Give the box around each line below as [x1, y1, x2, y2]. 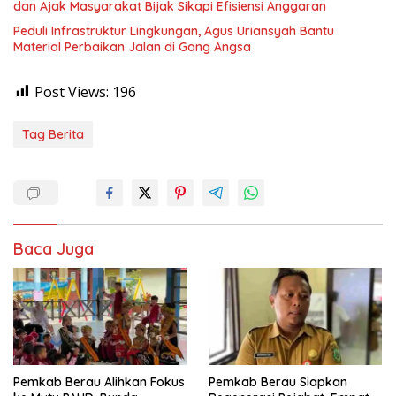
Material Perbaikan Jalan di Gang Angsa [13, 38, 251, 55]
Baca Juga [13, 238, 94, 259]
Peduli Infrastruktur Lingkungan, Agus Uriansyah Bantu [13, 22, 334, 39]
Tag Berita [22, 126, 84, 142]
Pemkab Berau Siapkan [209, 373, 347, 390]
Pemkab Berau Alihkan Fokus [13, 373, 185, 390]
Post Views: [34, 81, 109, 102]
